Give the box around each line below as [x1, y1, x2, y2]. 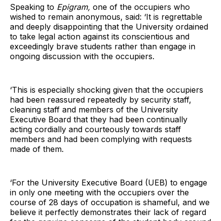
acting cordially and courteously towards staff [10, 124, 181, 135]
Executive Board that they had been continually [10, 114, 187, 125]
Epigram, [57, 2, 93, 12]
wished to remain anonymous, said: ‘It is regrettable [10, 12, 202, 22]
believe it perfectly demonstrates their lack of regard [10, 207, 206, 218]
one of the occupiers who [93, 2, 190, 12]
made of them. [10, 144, 66, 154]
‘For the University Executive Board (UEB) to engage [10, 178, 207, 188]
